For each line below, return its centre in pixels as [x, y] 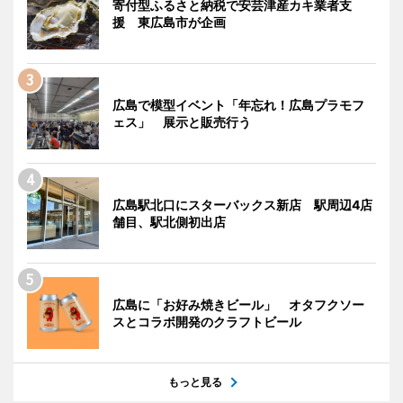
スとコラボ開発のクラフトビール [207, 321]
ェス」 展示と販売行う [182, 121]
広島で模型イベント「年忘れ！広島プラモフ [238, 104]
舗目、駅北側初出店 [169, 221]
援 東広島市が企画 [169, 22]
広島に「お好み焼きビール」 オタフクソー [238, 304]
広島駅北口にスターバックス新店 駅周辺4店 [242, 204]
